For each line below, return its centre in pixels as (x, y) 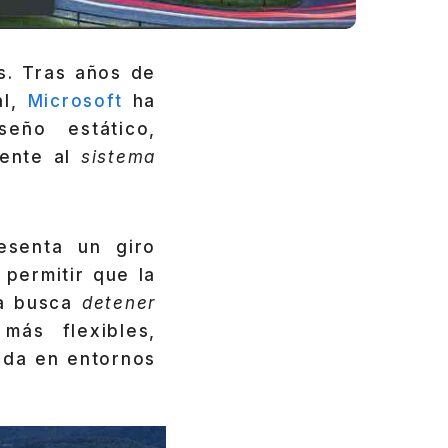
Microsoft (80, 101)
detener (114, 302)
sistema (118, 157)
